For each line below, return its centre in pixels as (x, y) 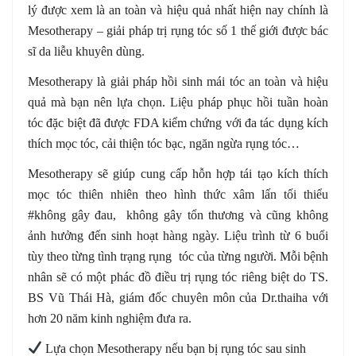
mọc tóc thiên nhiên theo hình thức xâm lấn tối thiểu (178, 194)
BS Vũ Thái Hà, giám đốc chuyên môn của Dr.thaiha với (178, 297)
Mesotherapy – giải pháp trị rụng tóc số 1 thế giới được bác (178, 30)
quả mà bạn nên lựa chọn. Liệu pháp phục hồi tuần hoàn (178, 102)
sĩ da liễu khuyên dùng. (86, 51)
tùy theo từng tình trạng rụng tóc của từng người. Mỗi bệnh (178, 256)
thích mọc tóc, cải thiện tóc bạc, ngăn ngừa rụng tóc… (164, 143)
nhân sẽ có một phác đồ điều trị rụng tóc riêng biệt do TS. (178, 277)
